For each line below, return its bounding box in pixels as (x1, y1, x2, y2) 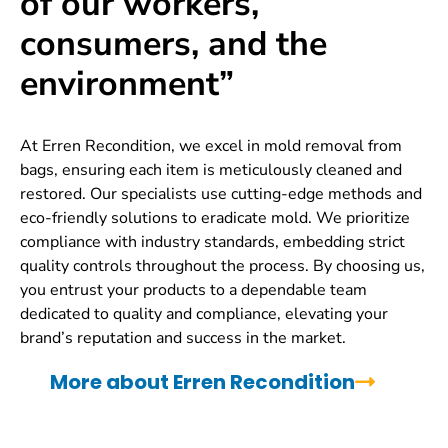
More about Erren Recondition (50, 367, 355, 396)
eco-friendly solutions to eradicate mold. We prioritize (20, 206, 410, 229)
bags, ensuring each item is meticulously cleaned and (20, 158, 402, 181)
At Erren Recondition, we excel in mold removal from (20, 134, 402, 157)
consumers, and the (20, 20, 327, 67)
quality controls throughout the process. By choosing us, (20, 254, 425, 277)
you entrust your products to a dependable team (20, 278, 367, 301)
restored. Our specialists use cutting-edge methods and (20, 182, 422, 205)
